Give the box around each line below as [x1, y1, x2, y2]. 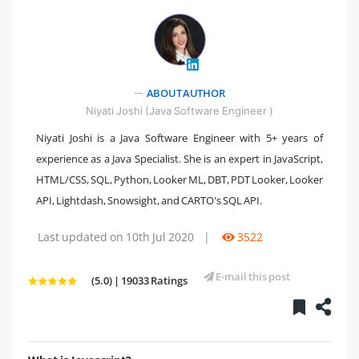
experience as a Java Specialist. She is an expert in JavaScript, [36, 151, 323, 166]
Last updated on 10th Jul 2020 [38, 228, 194, 244]
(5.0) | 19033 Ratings [91, 272, 188, 288]
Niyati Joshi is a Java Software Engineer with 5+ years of [36, 130, 323, 145]
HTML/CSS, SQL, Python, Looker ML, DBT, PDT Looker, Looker [36, 171, 323, 187]
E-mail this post [214, 268, 290, 284]
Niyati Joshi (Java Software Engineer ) [86, 103, 273, 117]
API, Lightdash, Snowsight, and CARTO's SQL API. [36, 192, 262, 208]
